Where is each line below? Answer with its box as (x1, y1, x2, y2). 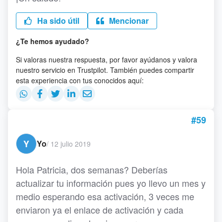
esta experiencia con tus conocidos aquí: (16, 75, 144, 85)
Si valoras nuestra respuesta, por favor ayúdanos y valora (16, 55, 197, 64)
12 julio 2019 (51, 138, 91, 149)
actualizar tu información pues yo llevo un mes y (16, 176, 206, 189)
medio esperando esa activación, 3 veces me (16, 190, 194, 203)
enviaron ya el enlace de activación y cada (16, 203, 183, 216)
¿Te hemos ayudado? (16, 36, 89, 46)
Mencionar (107, 15, 149, 26)
